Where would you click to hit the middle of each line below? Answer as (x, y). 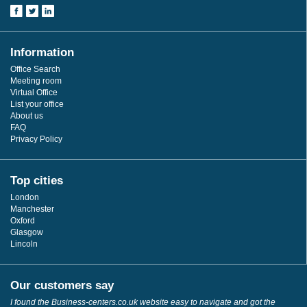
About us (27, 116)
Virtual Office (34, 93)
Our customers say (62, 286)
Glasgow (27, 233)
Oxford (23, 221)
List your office (37, 105)
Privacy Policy (36, 139)
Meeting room (36, 81)
